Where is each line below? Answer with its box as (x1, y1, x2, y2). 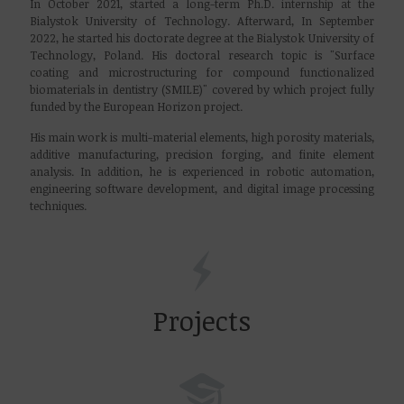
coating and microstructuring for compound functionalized (30, 64, 374, 80)
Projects (153, 302, 251, 339)
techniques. (30, 197, 87, 214)
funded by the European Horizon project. (30, 98, 243, 115)
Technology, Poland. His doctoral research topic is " (30, 47, 335, 63)
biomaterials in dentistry (30, 81, 162, 97)
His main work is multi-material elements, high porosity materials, (30, 129, 374, 145)
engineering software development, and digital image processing (30, 180, 374, 197)
